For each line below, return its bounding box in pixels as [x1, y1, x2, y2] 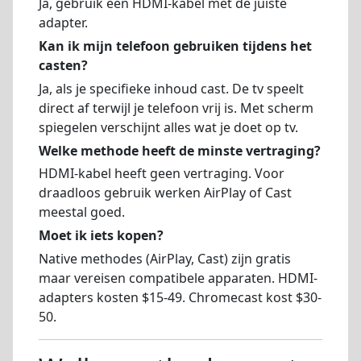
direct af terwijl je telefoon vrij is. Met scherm [39, 98, 313, 117]
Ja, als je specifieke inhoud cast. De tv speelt [39, 79, 304, 98]
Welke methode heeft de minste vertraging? [39, 141, 321, 160]
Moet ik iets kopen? [39, 226, 164, 245]
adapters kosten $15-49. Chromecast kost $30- [39, 288, 322, 306]
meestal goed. [39, 203, 125, 222]
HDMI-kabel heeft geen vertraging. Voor [39, 164, 284, 183]
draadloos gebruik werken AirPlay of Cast [39, 184, 292, 202]
